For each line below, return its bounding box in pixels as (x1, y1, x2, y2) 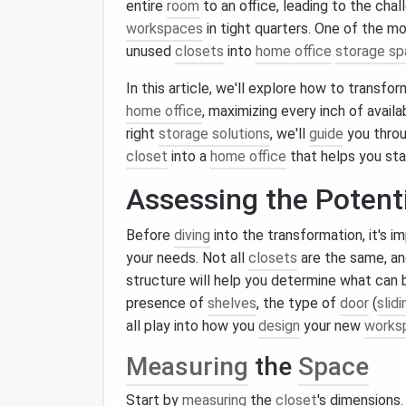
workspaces (126, 20, 203, 37)
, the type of (256, 295, 340, 312)
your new (300, 317, 364, 334)
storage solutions (159, 125, 270, 142)
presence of (126, 295, 208, 312)
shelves (208, 295, 256, 312)
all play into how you (126, 317, 258, 334)
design (258, 317, 300, 334)
